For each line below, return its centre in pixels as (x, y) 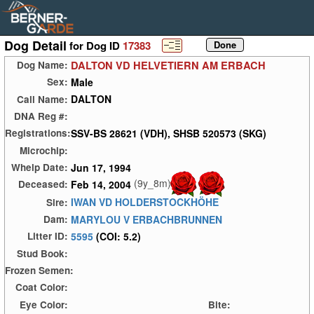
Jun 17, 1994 (101, 167)
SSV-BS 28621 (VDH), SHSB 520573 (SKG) (169, 133)
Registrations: (38, 133)
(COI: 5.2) (118, 236)
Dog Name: (42, 65)
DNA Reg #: (41, 116)
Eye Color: (44, 304)
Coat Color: (42, 287)
